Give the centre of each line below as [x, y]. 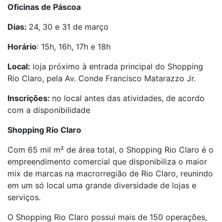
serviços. [24, 197]
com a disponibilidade [49, 110]
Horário [22, 47]
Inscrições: [30, 98]
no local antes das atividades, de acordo [128, 98]
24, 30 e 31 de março [69, 27]
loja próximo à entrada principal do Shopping [117, 66]
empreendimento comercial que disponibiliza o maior [107, 162]
